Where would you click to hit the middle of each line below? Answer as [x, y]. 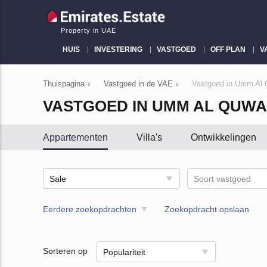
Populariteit [124, 252]
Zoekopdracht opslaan [207, 209]
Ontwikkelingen [223, 137]
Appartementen [75, 137]
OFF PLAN [228, 49]
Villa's [149, 137]
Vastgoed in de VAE [138, 84]
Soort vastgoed [223, 179]
